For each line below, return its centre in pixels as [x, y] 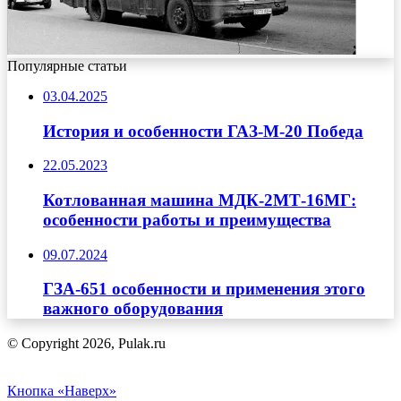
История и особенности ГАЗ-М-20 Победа [203, 131]
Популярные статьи [67, 65]
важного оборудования [133, 309]
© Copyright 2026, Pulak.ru [86, 344]
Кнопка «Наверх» [62, 391]
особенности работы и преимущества [187, 220]
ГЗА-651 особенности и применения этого [204, 289]
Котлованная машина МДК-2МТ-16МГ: [200, 200]
